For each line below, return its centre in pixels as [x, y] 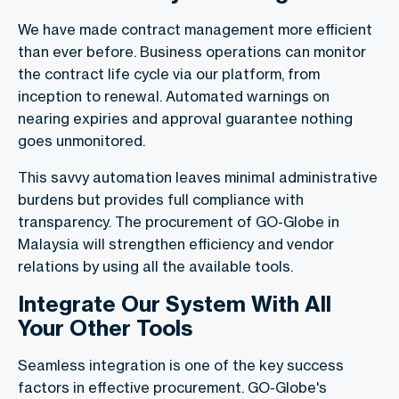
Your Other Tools [105, 328]
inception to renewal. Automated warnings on [174, 97]
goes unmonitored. [81, 141]
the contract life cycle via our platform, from [169, 74]
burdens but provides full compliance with [161, 200]
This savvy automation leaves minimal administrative [198, 178]
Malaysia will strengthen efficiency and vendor [176, 244]
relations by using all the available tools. [155, 267]
